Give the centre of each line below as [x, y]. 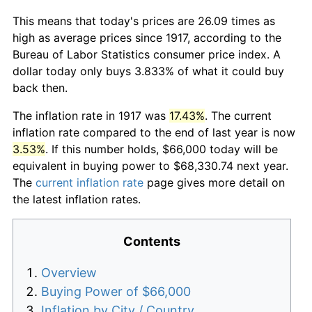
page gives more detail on [214, 182]
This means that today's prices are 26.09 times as [144, 21]
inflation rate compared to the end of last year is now [154, 132]
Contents [152, 241]
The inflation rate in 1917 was [91, 115]
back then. [40, 87]
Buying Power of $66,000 [116, 291]
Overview [69, 272]
